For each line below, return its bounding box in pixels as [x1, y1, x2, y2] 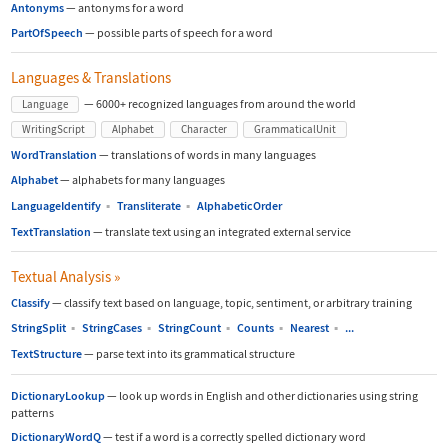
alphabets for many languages [70, 172, 225, 187]
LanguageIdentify [11, 197, 101, 213]
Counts [237, 320, 274, 336]
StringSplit [11, 320, 66, 336]
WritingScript [22, 123, 85, 137]
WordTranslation [11, 147, 97, 163]
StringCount [158, 320, 221, 336]
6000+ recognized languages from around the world [94, 95, 356, 111]
